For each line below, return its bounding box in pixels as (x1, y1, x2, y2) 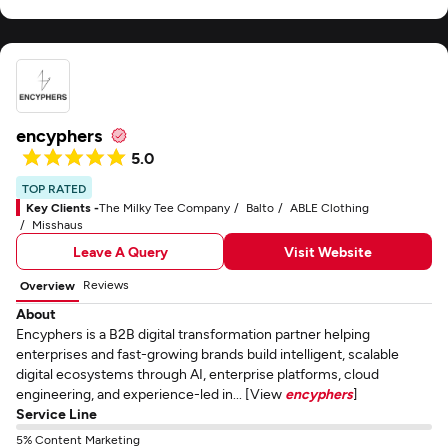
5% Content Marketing (16, 432, 140, 446)
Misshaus (32, 217, 83, 231)
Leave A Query (72, 242, 168, 260)
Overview (20, 278, 75, 292)
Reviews (83, 277, 129, 291)
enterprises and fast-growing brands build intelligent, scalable (16, 345, 399, 362)
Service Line (16, 405, 97, 422)
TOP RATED (22, 181, 86, 195)
